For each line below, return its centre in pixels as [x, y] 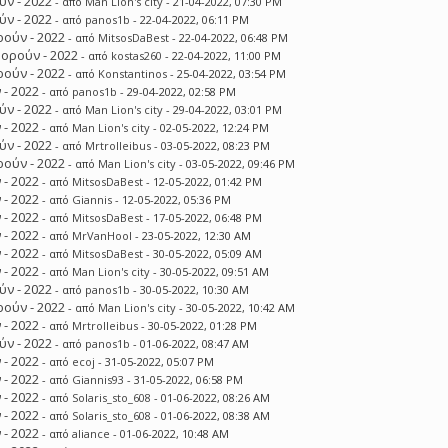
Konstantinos [133, 73]
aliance [91, 433]
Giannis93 [98, 379]
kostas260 [137, 55]
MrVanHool [102, 235]
